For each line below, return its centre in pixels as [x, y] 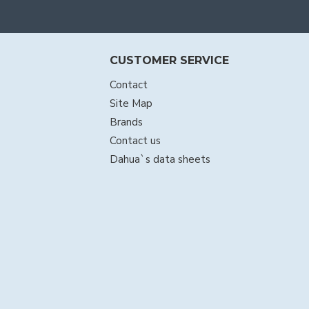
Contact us [135, 141]
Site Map [131, 104]
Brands [126, 122]
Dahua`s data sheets [160, 160]
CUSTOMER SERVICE [169, 61]
